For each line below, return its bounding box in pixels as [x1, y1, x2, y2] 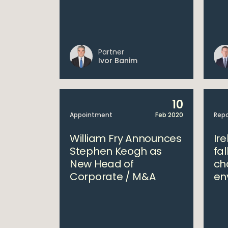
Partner [98, 47, 124, 57]
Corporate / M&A [70, 169, 156, 184]
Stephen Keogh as [70, 144, 162, 158]
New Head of [70, 157, 134, 171]
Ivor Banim [98, 55, 137, 66]
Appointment [70, 110, 112, 119]
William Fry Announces [70, 131, 182, 146]
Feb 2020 [155, 110, 183, 119]
